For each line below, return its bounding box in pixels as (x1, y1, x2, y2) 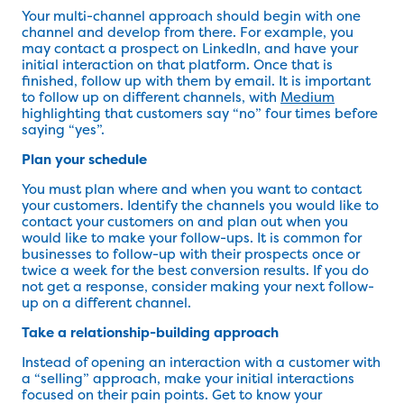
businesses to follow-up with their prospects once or (22, 244, 360, 264)
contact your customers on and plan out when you (22, 212, 348, 232)
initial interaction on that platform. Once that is (22, 55, 333, 75)
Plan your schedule (22, 150, 147, 170)
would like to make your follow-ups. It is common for (22, 228, 362, 248)
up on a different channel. (22, 293, 191, 313)
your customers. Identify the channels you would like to (22, 196, 379, 216)
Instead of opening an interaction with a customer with (22, 353, 381, 372)
